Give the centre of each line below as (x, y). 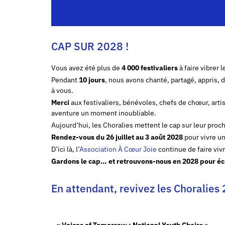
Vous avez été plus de (86, 68)
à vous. (62, 90)
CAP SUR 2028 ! (90, 46)
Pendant (65, 80)
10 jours (92, 80)
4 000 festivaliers (150, 68)
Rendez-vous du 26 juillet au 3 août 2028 (117, 137)
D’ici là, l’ (65, 149)
